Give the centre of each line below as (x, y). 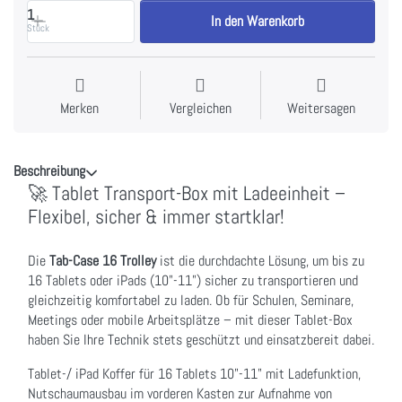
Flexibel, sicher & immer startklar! (156, 216)
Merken (80, 108)
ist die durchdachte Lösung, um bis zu (260, 261)
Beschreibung (49, 170)
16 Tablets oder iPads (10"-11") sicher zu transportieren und (193, 280)
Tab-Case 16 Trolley (103, 261)
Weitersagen (322, 108)
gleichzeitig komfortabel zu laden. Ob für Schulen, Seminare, (191, 300)
